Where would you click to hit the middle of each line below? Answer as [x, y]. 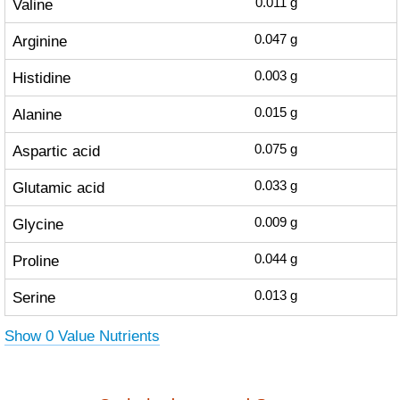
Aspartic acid [56, 151]
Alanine [37, 114]
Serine [33, 297]
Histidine [41, 78]
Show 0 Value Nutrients [82, 336]
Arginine [39, 41]
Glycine [37, 224]
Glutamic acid [58, 187]
